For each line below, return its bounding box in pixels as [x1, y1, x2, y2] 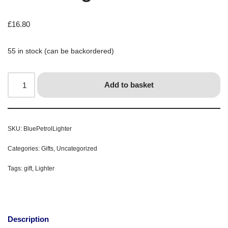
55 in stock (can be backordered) [8, 47, 114, 55]
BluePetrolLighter [23, 125, 72, 133]
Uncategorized [56, 145, 97, 153]
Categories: [8, 145, 41, 153]
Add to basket [104, 80, 154, 90]
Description [8, 214, 49, 223]
